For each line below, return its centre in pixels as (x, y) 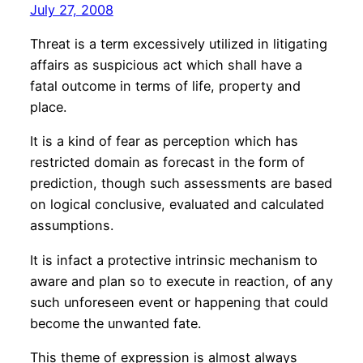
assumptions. (71, 226)
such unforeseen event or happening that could (179, 302)
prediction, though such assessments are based (181, 184)
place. (48, 107)
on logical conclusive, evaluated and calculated (177, 205)
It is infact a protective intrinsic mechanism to (173, 260)
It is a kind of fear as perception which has (164, 141)
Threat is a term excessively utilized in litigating (178, 44)
